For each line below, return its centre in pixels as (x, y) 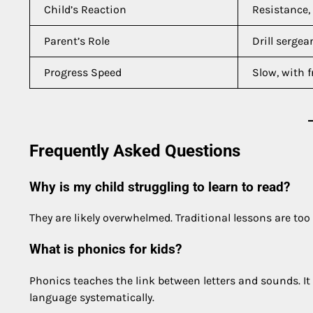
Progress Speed (83, 72)
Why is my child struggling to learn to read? (160, 187)
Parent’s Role (77, 41)
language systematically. (92, 297)
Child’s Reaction (85, 9)
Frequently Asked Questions (135, 151)
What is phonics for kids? (105, 250)
